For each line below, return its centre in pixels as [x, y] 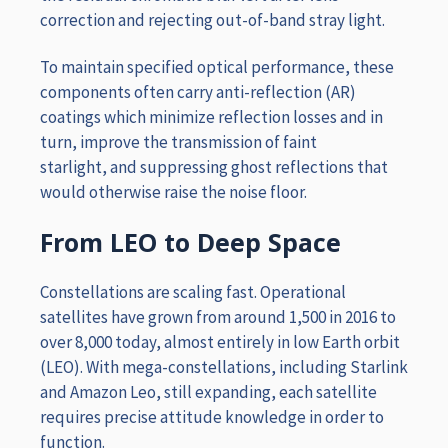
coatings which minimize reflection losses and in [211, 116]
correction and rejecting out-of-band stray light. [212, 19]
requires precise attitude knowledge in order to [212, 416]
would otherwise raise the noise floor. [173, 191]
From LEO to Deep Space [190, 242]
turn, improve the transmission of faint [178, 141]
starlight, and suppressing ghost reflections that [214, 166]
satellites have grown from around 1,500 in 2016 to [218, 316]
